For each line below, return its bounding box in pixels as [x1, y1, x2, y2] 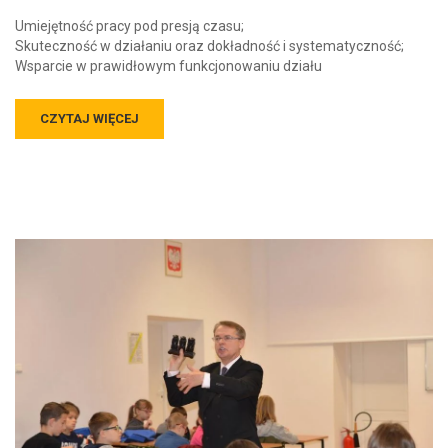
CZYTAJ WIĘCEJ [40, 110, 139, 126]
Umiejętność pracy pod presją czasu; [15, 17, 244, 34]
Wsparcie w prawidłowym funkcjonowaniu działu [15, 57, 322, 74]
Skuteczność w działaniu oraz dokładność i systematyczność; [15, 37, 404, 54]
